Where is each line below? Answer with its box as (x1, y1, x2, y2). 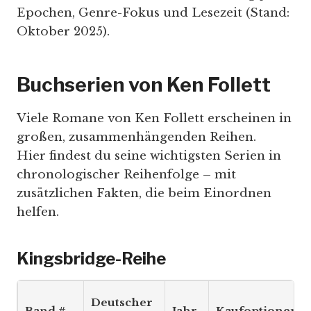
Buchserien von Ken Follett (17, 73, 271, 97)
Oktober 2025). (17, 24, 110, 40)
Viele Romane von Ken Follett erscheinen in (17, 111, 292, 126)
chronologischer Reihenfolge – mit (17, 167, 236, 183)
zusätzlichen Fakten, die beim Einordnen (17, 186, 271, 201)
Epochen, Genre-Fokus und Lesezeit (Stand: (17, 6, 289, 21)
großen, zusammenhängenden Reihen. (17, 130, 256, 145)
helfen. (17, 205, 59, 220)
